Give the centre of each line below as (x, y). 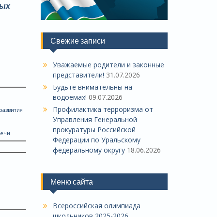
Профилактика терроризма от (103, 109)
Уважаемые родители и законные (108, 64)
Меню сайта (71, 181)
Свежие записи (77, 40)
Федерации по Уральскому (96, 139)
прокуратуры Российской (94, 129)
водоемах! (70, 97)
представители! (78, 75)
